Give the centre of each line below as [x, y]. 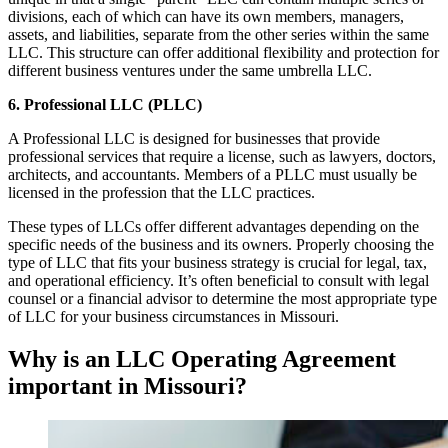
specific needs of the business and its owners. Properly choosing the [221, 244]
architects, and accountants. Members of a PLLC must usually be [212, 174]
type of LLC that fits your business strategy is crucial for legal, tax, [217, 262]
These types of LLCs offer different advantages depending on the [213, 226]
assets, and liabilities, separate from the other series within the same [218, 34]
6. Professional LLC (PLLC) [105, 104]
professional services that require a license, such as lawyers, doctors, [222, 156]
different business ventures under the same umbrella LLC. [190, 70]
